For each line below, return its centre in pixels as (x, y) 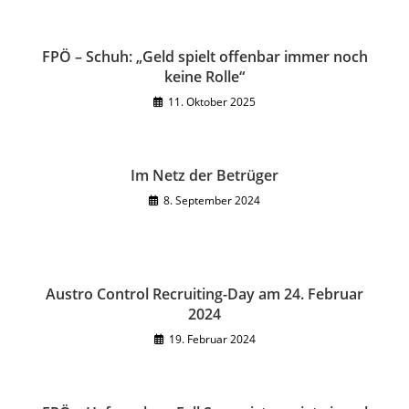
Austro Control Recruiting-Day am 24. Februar (204, 294)
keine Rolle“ (204, 77)
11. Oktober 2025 (212, 102)
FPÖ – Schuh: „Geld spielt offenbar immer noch (204, 57)
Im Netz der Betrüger (204, 175)
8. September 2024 (212, 200)
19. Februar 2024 (212, 339)
